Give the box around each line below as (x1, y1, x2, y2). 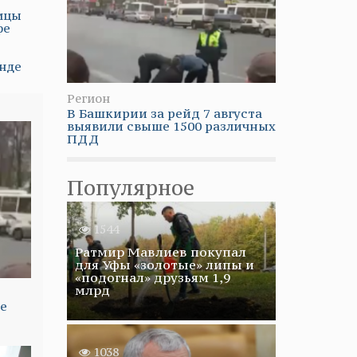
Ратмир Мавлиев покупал (74, 244, 246, 260)
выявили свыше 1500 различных (66, 118, 276, 134)
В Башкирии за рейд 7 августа (66, 105, 262, 121)
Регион (66, 91, 110, 106)
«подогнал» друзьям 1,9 (74, 269, 230, 285)
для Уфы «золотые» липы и (74, 257, 254, 273)
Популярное (66, 175, 194, 201)
